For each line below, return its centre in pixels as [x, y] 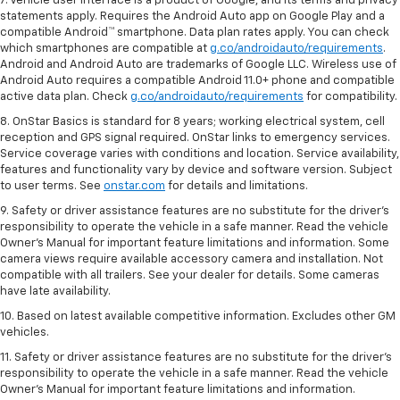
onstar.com [134, 186]
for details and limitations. [237, 186]
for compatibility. [350, 96]
